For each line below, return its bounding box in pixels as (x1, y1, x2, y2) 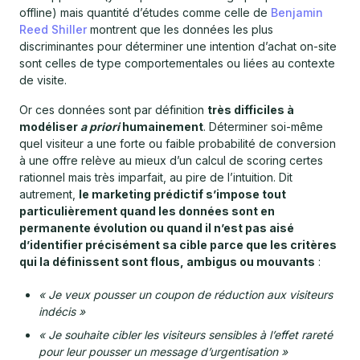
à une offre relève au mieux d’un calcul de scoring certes (19, 153, 323, 168)
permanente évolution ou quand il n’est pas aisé (19, 221, 294, 235)
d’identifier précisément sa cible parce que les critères (19, 238, 337, 252)
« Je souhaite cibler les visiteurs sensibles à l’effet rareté (39, 328, 333, 342)
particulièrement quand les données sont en (19, 204, 275, 219)
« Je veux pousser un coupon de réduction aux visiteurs (39, 288, 333, 302)
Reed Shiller (19, 22, 87, 37)
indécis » (39, 305, 85, 319)
